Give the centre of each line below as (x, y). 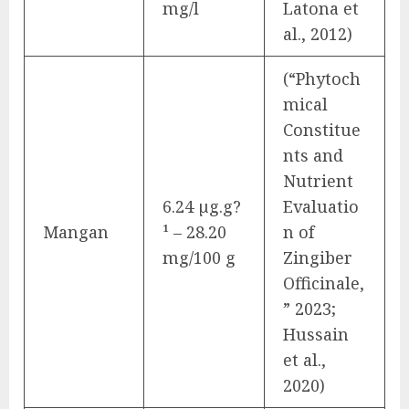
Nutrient (318, 180)
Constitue (322, 129)
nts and (313, 155)
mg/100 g (199, 257)
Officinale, (324, 283)
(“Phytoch (322, 78)
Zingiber (318, 257)
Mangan (76, 231)
